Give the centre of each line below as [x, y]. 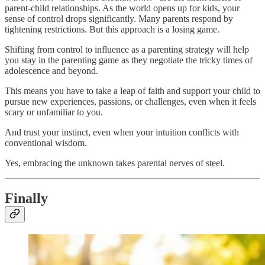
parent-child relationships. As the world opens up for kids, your [122, 8]
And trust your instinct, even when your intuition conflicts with [122, 132]
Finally [26, 198]
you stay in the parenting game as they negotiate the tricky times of [129, 60]
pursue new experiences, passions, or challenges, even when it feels [130, 101]
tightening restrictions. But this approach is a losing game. [112, 29]
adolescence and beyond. [51, 70]
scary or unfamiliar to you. [54, 112]
